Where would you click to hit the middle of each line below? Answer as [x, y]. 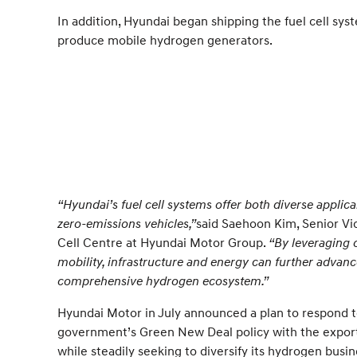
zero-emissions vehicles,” [127, 223]
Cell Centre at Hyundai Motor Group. [163, 242]
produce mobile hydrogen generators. [165, 40]
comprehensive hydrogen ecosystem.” [163, 280]
